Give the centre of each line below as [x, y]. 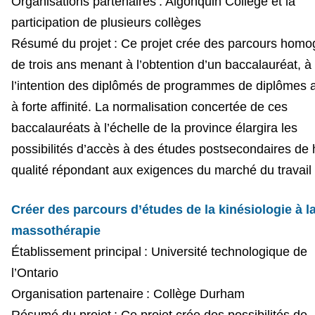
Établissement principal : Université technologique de [159, 251]
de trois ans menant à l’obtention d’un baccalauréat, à [161, 64]
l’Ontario [34, 272]
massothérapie [56, 230]
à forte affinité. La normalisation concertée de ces [149, 107]
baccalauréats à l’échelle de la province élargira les [154, 128]
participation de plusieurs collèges [106, 22]
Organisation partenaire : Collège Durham [128, 294]
